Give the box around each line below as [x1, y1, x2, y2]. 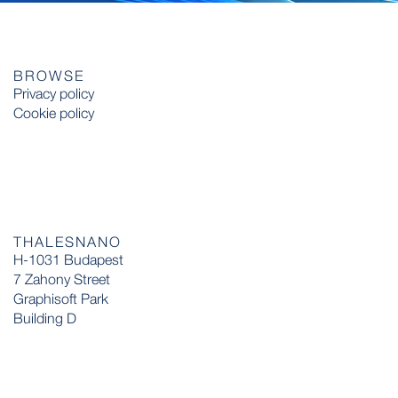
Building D [13, 309, 76, 326]
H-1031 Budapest [13, 251, 123, 267]
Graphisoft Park [13, 290, 108, 306]
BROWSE [13, 67, 84, 84]
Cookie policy [13, 104, 94, 121]
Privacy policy [13, 84, 94, 101]
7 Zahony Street [13, 270, 110, 287]
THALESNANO [13, 233, 122, 250]
